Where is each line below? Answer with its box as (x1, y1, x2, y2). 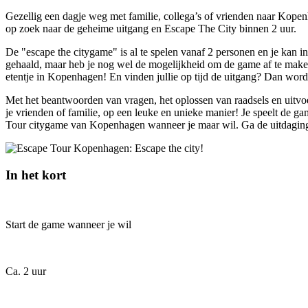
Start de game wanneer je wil (5, 219, 131, 231)
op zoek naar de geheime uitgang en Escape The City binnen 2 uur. (5, 22, 296, 34)
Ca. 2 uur (5, 265, 46, 278)
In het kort (5, 167, 66, 182)
